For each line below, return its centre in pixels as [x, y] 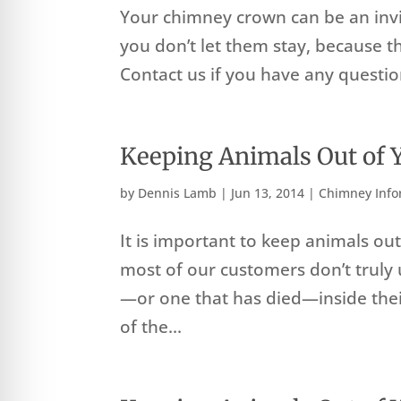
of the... [151, 327]
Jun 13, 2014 [268, 193]
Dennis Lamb [178, 193]
